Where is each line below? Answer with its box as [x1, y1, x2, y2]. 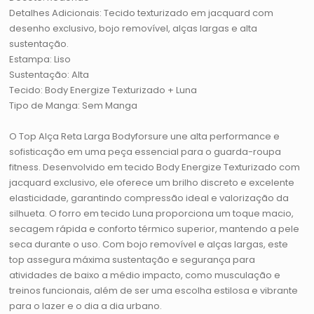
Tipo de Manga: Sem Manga [9, 99, 138, 113]
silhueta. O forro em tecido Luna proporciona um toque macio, [9, 207, 294, 221]
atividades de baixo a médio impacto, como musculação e [9, 268, 281, 282]
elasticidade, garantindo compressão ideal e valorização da [9, 191, 289, 205]
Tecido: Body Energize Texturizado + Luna [9, 83, 198, 97]
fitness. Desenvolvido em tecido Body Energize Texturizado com [9, 161, 301, 175]
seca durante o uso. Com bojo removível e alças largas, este [9, 238, 289, 252]
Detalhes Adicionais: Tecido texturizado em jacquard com [9, 6, 274, 20]
